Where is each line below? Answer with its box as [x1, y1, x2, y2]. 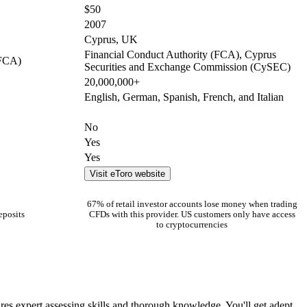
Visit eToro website [90, 168, 165, 179]
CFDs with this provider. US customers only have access [88, 210, 295, 220]
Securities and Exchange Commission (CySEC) [84, 60, 291, 73]
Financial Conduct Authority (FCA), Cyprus [84, 48, 276, 60]
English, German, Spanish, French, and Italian [84, 90, 284, 103]
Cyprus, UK [84, 33, 138, 45]
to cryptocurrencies [156, 220, 228, 230]
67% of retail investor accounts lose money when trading [86, 199, 297, 210]
